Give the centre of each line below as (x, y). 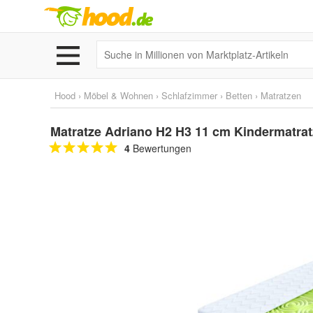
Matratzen (281, 95)
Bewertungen (161, 148)
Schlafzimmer (189, 95)
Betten (239, 95)
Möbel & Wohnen (118, 95)
